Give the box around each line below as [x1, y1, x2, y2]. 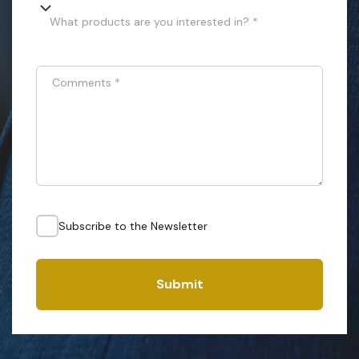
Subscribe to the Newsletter [58, 219, 208, 233]
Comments [52, 75, 111, 90]
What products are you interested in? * [50, 14, 258, 29]
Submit [155, 275, 204, 292]
